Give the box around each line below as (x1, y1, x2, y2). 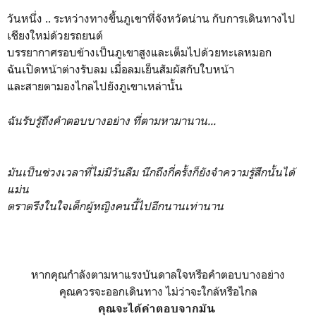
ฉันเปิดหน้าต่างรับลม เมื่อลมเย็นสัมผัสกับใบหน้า (7, 61, 237, 76)
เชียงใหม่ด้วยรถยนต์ (7, 28, 106, 42)
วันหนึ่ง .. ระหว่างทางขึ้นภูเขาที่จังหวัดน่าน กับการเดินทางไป (7, 11, 296, 25)
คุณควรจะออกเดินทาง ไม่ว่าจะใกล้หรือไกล (59, 284, 257, 298)
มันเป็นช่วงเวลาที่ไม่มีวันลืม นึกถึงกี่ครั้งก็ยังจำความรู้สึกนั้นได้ (7, 164, 295, 179)
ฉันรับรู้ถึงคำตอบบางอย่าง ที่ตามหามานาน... (7, 113, 216, 128)
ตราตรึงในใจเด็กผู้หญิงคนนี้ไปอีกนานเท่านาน (7, 198, 226, 213)
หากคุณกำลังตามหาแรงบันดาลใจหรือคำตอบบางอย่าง (31, 267, 285, 281)
